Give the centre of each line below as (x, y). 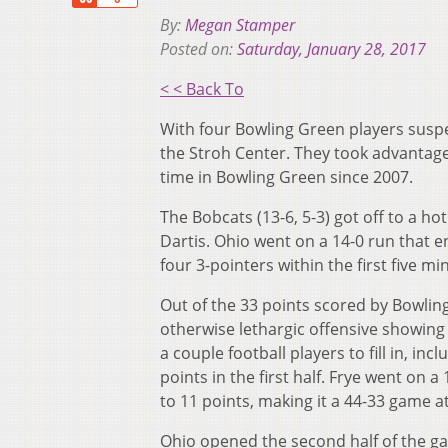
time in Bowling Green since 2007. (286, 177)
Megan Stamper (240, 25)
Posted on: (198, 49)
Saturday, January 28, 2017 (331, 49)
